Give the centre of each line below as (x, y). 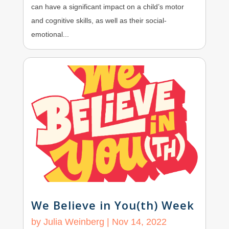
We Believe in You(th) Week (112, 205)
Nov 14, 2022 (139, 222)
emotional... (50, 34)
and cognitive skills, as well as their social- (99, 20)
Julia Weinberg (74, 222)
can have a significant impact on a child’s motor (107, 6)
